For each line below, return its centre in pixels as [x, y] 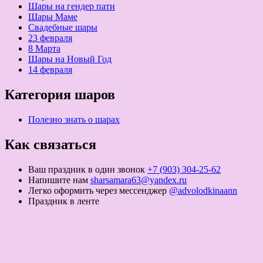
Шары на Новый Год [70, 59]
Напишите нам [58, 180]
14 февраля [50, 70]
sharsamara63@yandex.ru [139, 180]
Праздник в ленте [64, 201]
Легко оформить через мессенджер [97, 190]
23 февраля [50, 38]
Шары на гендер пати [72, 6]
